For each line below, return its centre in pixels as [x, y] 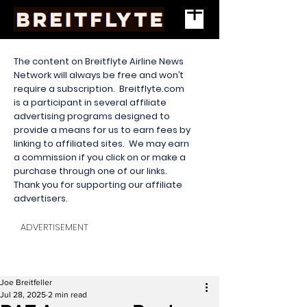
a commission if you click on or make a [100, 157]
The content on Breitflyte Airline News [99, 61]
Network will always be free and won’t [99, 75]
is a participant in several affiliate [90, 102]
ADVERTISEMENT [54, 227]
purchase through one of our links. [91, 171]
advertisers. [42, 198]
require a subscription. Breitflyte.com [99, 89]
